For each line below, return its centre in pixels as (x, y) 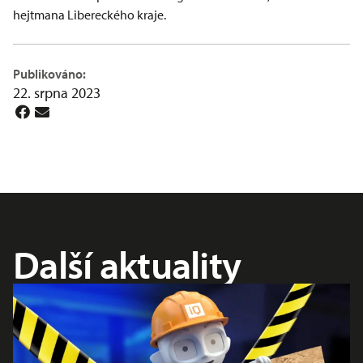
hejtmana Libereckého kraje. (90, 14)
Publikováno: (49, 73)
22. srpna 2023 (57, 92)
